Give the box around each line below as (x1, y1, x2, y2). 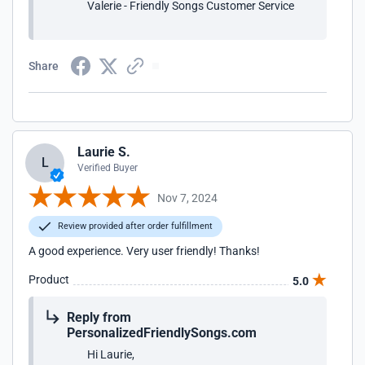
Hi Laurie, (87, 348, 134, 361)
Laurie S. (77, 144, 130, 160)
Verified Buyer (77, 162, 138, 174)
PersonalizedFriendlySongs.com (67, 325, 257, 341)
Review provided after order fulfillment (55, 221, 213, 231)
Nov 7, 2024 (157, 191, 218, 204)
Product (29, 273, 69, 286)
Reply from (67, 310, 131, 325)
